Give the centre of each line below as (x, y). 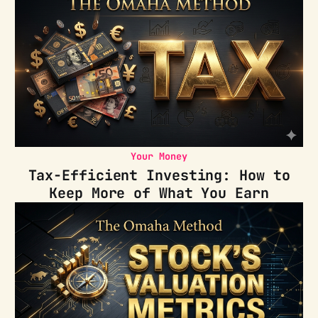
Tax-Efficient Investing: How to (159, 176)
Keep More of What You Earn (159, 193)
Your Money (159, 157)
